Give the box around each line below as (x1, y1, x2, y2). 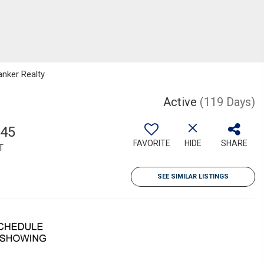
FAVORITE (133, 138, 170, 148)
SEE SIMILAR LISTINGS (157, 173, 229, 180)
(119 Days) (200, 95, 255, 109)
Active (163, 95, 197, 109)
